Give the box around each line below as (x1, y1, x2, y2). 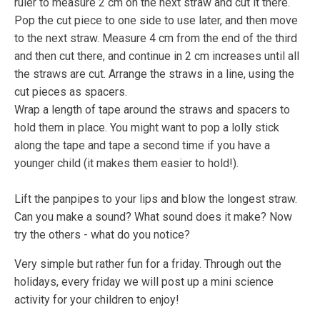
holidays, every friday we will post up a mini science (14, 274, 274, 289)
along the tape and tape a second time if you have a (14, 138, 270, 152)
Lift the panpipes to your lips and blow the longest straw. (14, 191, 297, 206)
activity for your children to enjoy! (14, 292, 179, 306)
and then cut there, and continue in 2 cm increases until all (14, 49, 299, 63)
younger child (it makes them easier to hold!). (14, 156, 239, 170)
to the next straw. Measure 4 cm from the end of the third (14, 31, 297, 45)
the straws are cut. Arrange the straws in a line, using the (14, 66, 294, 81)
